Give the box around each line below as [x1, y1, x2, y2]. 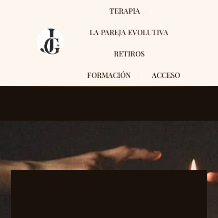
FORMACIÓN [87, 70, 131, 80]
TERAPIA [109, 6, 141, 16]
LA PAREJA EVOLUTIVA [90, 27, 169, 37]
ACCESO [151, 70, 180, 80]
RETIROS [113, 49, 145, 58]
